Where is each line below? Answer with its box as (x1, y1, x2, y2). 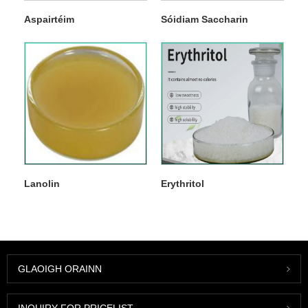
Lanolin (23, 178, 60, 190)
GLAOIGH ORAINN (18, 263, 102, 275)
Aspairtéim (23, 14, 74, 25)
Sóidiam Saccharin (160, 14, 248, 25)
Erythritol (160, 178, 204, 190)
